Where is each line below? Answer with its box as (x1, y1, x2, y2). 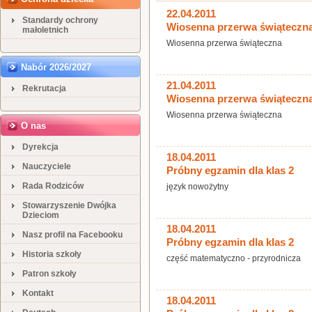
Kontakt (22, 288, 54, 298)
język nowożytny (166, 182, 228, 192)
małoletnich (22, 25, 68, 35)
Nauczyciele (22, 162, 71, 171)
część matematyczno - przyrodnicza (166, 253, 301, 263)
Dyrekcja (22, 142, 58, 152)
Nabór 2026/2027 (21, 62, 91, 72)
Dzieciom (22, 210, 59, 220)
